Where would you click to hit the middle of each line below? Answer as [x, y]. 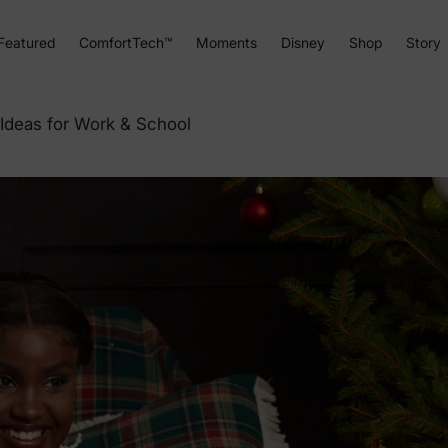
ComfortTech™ [125, 42]
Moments [226, 42]
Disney [302, 42]
